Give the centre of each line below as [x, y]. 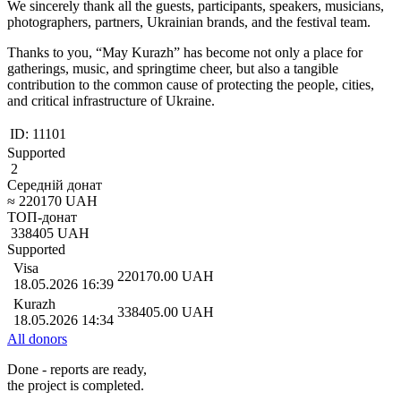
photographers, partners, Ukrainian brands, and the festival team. [189, 21]
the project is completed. [76, 385]
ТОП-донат [42, 217]
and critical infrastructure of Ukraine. [111, 100]
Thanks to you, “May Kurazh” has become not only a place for [185, 52]
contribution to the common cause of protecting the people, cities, [191, 84]
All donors [37, 338]
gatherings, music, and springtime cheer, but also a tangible [173, 68]
